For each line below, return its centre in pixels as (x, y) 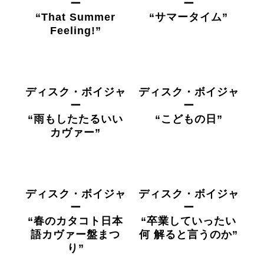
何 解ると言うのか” (189, 235)
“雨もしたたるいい (75, 119)
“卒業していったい (189, 221)
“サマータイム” (189, 17)
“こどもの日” (189, 119)
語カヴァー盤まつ (75, 235)
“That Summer (75, 17)
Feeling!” (75, 31)
